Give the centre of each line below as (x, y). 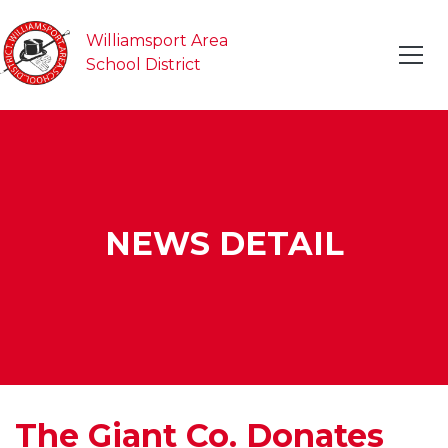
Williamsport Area (159, 40)
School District (143, 64)
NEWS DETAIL (224, 243)
